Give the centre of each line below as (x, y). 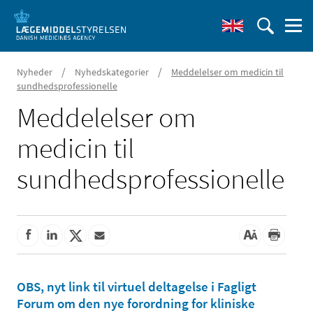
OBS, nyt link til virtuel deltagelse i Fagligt (137, 287)
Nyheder (35, 72)
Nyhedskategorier (112, 72)
